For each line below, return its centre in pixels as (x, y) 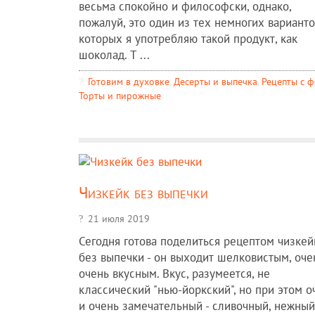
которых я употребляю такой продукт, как (188, 38)
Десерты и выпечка (216, 81)
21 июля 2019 (119, 218)
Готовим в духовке (129, 81)
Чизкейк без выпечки (143, 192)
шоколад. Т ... (114, 54)
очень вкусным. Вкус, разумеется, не (174, 273)
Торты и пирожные (120, 95)
